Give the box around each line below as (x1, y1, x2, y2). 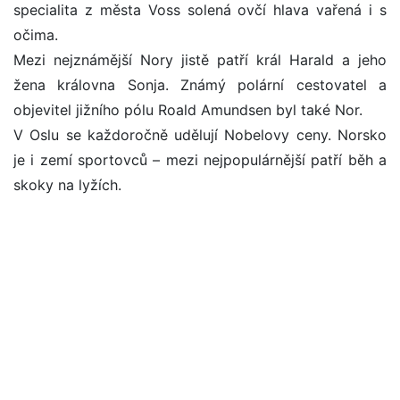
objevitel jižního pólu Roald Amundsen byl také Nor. (13, 101, 362, 120)
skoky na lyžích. (13, 176, 121, 195)
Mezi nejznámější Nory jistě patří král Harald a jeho (13, 51, 387, 70)
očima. (13, 26, 58, 45)
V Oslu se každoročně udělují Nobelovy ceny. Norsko (13, 126, 387, 145)
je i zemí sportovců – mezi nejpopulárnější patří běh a (13, 151, 387, 170)
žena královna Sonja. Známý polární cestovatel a (13, 76, 387, 95)
